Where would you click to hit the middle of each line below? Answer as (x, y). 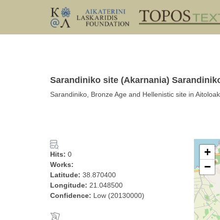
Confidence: (72, 195)
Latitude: (66, 175)
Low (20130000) (119, 195)
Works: (62, 165)
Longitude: (70, 185)
